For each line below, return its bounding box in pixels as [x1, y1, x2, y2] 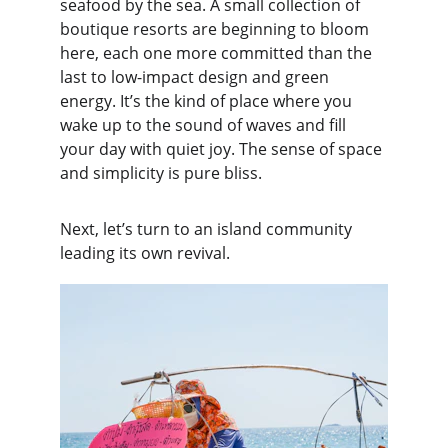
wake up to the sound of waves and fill [60, 114, 350, 136]
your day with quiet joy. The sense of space [60, 138, 386, 160]
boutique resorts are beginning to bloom [60, 18, 373, 40]
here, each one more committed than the [60, 42, 376, 64]
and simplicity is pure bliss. [60, 162, 262, 184]
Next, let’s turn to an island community [60, 218, 356, 240]
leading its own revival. [60, 242, 230, 264]
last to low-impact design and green [60, 66, 333, 88]
